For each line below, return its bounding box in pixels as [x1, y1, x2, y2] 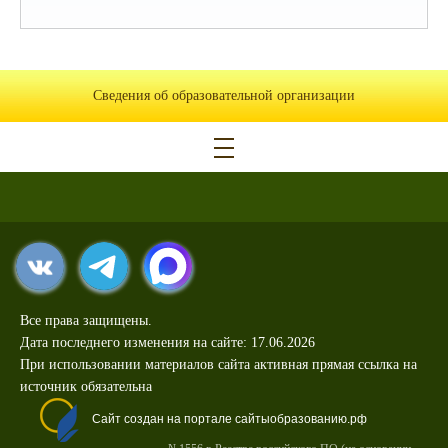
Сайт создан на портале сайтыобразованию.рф [92, 412, 367, 427]
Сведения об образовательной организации [93, 88, 355, 103]
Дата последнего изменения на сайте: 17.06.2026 [20, 335, 315, 350]
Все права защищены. [20, 313, 152, 328]
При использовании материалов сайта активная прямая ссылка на [20, 357, 417, 372]
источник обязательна [20, 379, 152, 394]
